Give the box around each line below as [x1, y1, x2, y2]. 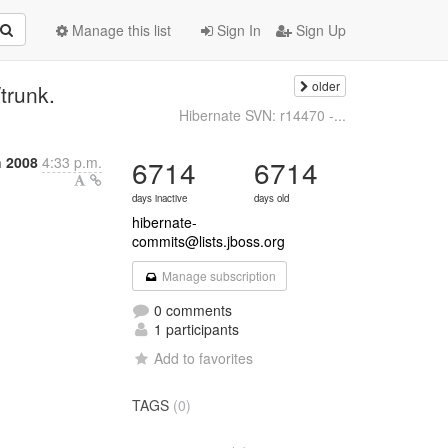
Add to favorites [154, 348, 254, 368]
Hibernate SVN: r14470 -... [178, 105, 346, 125]
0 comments [150, 300, 233, 320]
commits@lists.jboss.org [132, 231, 286, 251]
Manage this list [68, 20, 171, 40]
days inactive [132, 191, 188, 205]
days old [254, 191, 290, 205]
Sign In [213, 20, 261, 40]
